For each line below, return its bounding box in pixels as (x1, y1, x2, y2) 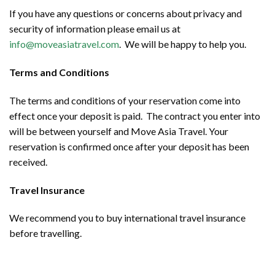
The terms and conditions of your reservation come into (9, 94, 241, 106)
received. (9, 155, 47, 168)
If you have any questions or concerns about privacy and (9, 7, 242, 20)
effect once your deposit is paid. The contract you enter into (9, 109, 260, 122)
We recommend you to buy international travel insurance (9, 212, 246, 224)
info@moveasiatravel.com (9, 38, 119, 50)
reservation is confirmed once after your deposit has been (9, 140, 249, 152)
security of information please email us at (9, 23, 180, 35)
